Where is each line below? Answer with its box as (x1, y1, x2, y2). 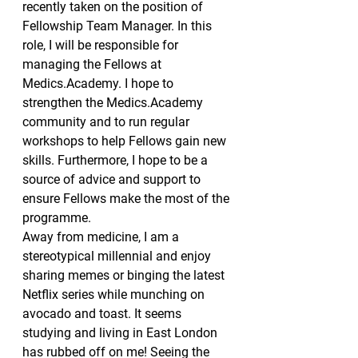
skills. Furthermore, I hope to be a (22, 153, 211, 168)
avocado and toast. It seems (22, 306, 185, 321)
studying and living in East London (22, 325, 221, 340)
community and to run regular (22, 114, 193, 129)
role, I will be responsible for (22, 38, 181, 53)
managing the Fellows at (22, 57, 165, 72)
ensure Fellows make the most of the (22, 191, 233, 206)
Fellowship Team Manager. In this (22, 18, 215, 34)
